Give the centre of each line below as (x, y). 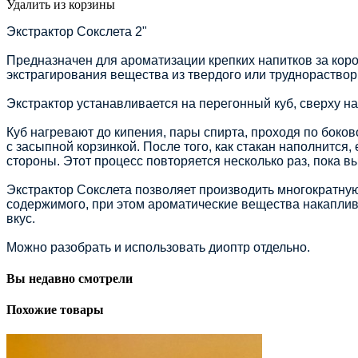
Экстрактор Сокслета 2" (77, 31)
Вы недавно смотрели (70, 278)
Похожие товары (55, 310)
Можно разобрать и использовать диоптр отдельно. (158, 247)
